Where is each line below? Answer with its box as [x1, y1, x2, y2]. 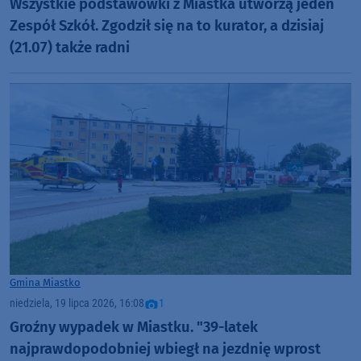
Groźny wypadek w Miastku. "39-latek [10, 317, 258, 336]
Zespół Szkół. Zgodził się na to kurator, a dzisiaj [10, 16, 324, 35]
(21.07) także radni [10, 38, 130, 56]
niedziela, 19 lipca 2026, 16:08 [10, 297, 144, 311]
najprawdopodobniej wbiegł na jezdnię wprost [10, 339, 321, 358]
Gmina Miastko [10, 276, 81, 289]
